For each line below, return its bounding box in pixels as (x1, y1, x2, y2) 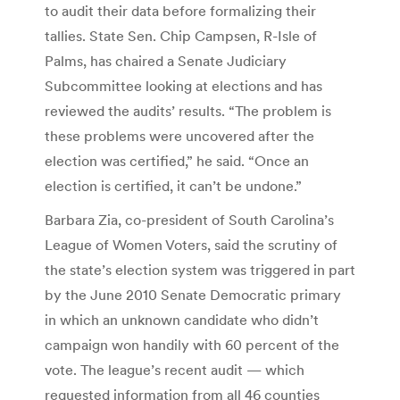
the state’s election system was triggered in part (45, 260, 355, 279)
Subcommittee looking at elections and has (45, 76, 322, 95)
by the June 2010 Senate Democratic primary (45, 285, 341, 304)
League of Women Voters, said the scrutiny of (45, 235, 337, 254)
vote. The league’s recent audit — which (45, 360, 304, 379)
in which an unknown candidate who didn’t (45, 310, 319, 329)
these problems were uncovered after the (45, 126, 314, 145)
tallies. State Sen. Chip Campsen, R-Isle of (45, 26, 317, 45)
